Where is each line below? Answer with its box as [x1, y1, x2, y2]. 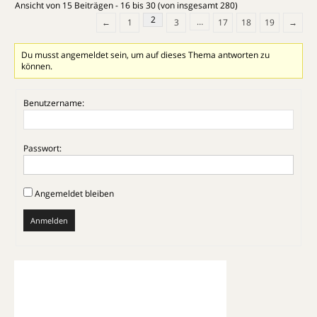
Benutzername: [23, 96, 84, 109]
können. [21, 59, 53, 72]
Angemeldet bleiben [35, 187, 114, 200]
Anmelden [30, 214, 68, 226]
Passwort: [23, 142, 62, 154]
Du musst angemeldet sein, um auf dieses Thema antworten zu [21, 48, 270, 61]
